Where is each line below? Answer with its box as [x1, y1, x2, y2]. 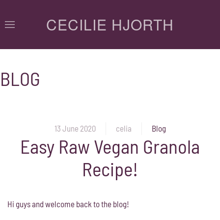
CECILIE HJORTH [46, 14, 174, 35]
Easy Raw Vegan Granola [20, 134, 200, 158]
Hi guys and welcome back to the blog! [7, 198, 129, 209]
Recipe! [82, 157, 138, 180]
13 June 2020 [54, 123, 96, 134]
